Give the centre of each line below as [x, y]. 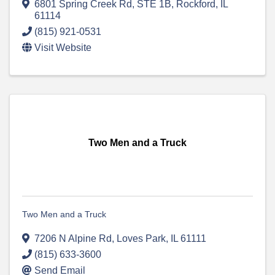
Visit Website [63, 48]
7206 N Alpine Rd [73, 239]
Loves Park [141, 239]
